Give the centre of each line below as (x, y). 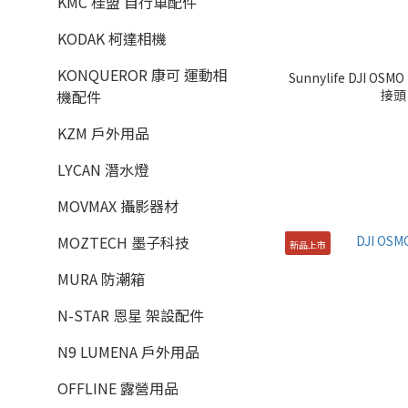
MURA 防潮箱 (101, 279)
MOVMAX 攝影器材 (118, 206)
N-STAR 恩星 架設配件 (131, 315)
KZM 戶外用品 (103, 133)
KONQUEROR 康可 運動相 (143, 75)
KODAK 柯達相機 (112, 38)
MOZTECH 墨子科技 (123, 242)
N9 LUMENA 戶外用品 (128, 352)
